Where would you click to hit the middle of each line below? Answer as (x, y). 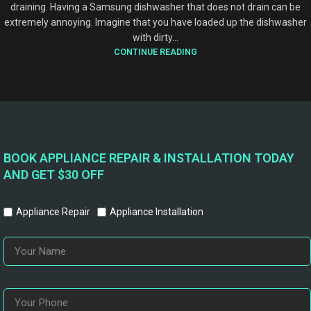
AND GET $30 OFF (54, 174)
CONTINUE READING (155, 51)
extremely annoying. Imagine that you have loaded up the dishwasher (155, 22)
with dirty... (155, 37)
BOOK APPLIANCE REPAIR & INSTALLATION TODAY (149, 158)
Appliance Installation (157, 211)
